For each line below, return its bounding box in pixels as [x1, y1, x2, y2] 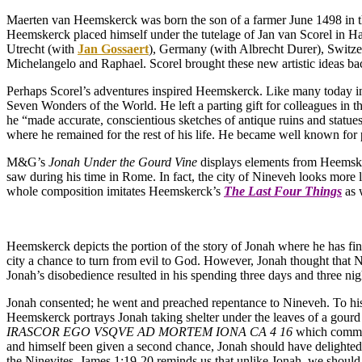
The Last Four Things [224, 184, 342, 199]
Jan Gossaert [78, 42, 149, 57]
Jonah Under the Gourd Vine [48, 155, 197, 170]
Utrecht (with [6, 42, 78, 57]
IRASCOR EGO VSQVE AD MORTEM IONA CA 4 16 [6, 325, 293, 339]
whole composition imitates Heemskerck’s [6, 184, 224, 199]
